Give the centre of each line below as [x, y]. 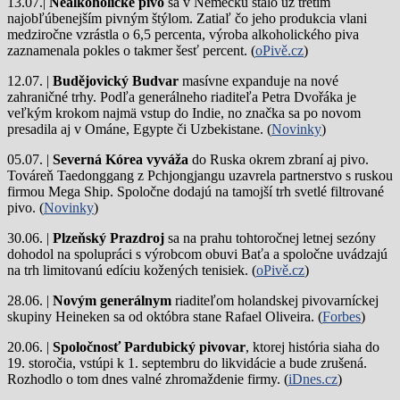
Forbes [342, 317]
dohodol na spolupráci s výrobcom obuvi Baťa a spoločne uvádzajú [197, 254]
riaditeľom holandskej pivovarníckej [275, 301]
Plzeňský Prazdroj [108, 238]
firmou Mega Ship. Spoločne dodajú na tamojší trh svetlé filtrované [196, 192]
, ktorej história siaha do [312, 347]
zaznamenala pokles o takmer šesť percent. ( [131, 51]
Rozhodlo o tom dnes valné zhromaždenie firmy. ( [148, 379]
